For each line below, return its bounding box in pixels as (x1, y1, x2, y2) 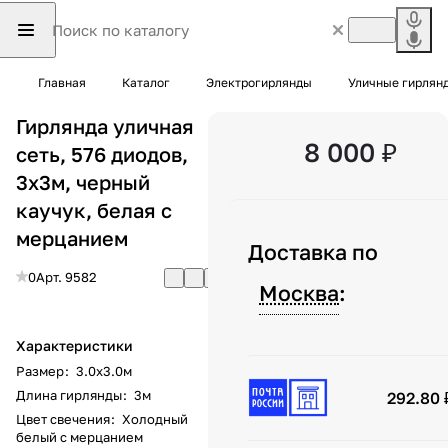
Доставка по (248, 238, 378, 265)
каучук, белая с (16, 197, 172, 222)
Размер (16, 362, 64, 379)
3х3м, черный (16, 169, 150, 194)
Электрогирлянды (206, 75, 312, 90)
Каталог (122, 75, 170, 90)
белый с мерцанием (16, 428, 143, 445)
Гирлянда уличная (16, 113, 194, 138)
